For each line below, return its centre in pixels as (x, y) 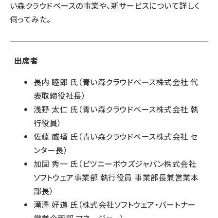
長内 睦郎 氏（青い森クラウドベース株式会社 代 (116, 82)
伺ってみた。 (30, 19)
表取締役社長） (60, 95)
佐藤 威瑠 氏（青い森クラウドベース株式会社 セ (116, 136)
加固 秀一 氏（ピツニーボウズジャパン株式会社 (115, 163)
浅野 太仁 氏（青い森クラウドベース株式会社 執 (116, 109)
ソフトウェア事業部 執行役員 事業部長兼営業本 (116, 177)
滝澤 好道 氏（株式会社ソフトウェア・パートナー (115, 204)
